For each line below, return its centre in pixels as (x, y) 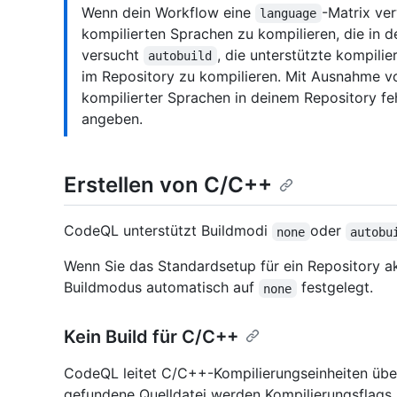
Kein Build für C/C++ (151, 337)
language (288, 14)
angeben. (112, 119)
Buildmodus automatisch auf (161, 288)
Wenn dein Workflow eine (168, 13)
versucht (113, 55)
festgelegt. (335, 288)
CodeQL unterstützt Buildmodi (168, 231)
